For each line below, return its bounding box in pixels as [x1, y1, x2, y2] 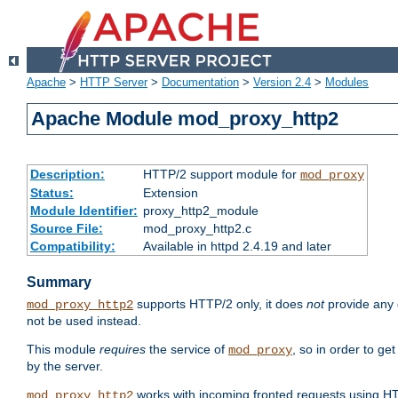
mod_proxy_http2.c [142, 221, 251, 236]
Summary [27, 275, 92, 291]
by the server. [27, 359, 103, 374]
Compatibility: [29, 239, 115, 254]
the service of [146, 342, 228, 357]
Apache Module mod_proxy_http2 [31, 107, 339, 131]
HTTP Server [80, 76, 147, 90]
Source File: [29, 221, 103, 236]
